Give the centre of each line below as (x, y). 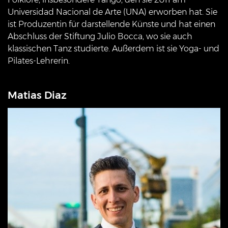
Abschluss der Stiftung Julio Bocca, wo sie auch (100, 36)
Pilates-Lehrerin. (39, 61)
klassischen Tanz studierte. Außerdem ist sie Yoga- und (113, 48)
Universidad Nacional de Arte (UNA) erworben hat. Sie (112, 12)
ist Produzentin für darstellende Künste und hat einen (111, 24)
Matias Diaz (37, 95)
